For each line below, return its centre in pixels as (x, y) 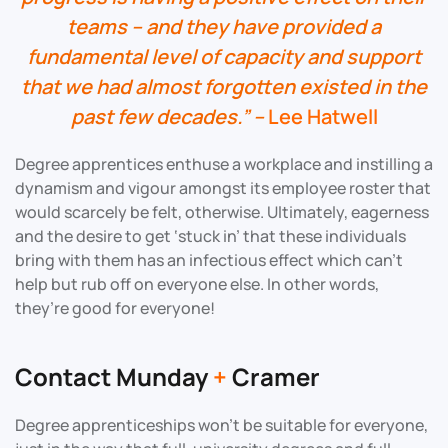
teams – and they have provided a (224, 26)
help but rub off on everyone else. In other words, (197, 283)
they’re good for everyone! (115, 307)
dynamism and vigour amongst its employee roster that (223, 187)
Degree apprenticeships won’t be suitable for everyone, (221, 424)
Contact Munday (114, 376)
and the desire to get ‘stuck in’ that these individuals (210, 235)
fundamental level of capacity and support (224, 56)
